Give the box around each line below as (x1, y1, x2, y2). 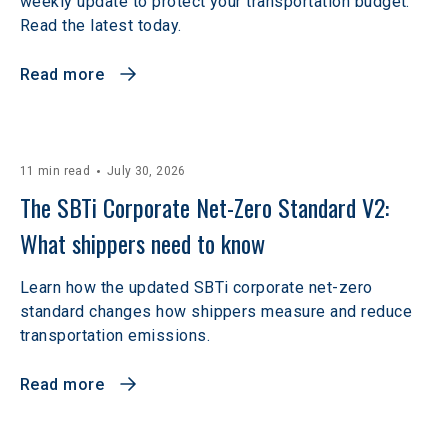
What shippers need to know (20, 225, 265, 261)
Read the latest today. (20, 16, 182, 35)
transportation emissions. (20, 326, 210, 345)
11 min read (20, 164, 90, 178)
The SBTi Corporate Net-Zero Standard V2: (20, 189, 395, 225)
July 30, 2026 (106, 164, 186, 178)
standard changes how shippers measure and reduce (20, 302, 413, 321)
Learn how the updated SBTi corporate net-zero (20, 278, 373, 297)
